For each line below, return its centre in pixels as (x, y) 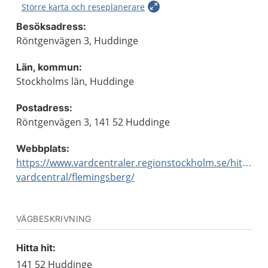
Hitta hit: (36, 248)
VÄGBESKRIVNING (54, 219)
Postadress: (44, 108)
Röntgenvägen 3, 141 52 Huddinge (93, 122)
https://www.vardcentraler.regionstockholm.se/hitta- (135, 163)
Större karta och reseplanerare (83, 7)
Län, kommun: (49, 67)
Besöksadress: (51, 26)
